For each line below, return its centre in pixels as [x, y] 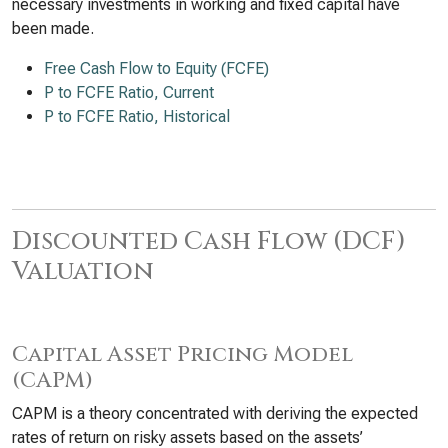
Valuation [83, 271]
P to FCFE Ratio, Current [129, 92]
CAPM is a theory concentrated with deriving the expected [215, 413]
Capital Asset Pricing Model [182, 354]
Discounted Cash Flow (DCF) [209, 241]
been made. [53, 28]
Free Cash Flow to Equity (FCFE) [156, 68]
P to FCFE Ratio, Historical [137, 116]
